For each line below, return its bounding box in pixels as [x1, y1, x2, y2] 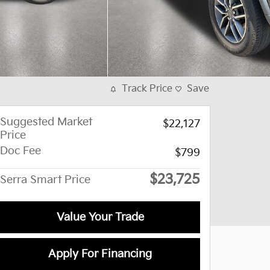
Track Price [122, 83, 172, 95]
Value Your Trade [56, 211, 144, 224]
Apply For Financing [48, 248, 152, 261]
